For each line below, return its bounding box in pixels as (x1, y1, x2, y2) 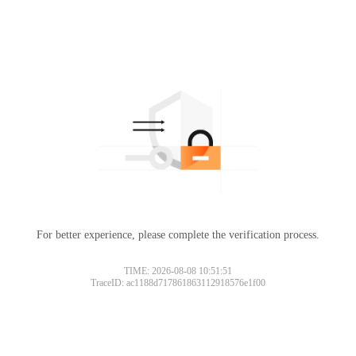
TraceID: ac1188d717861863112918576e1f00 (91, 311, 265, 323)
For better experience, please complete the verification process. (37, 228, 319, 241)
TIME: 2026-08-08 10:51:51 (124, 300, 232, 311)
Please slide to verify (131, 274, 225, 287)
